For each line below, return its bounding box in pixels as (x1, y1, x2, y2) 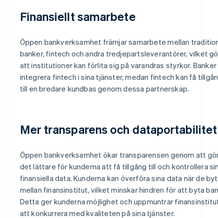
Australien (34, 206, 67, 216)
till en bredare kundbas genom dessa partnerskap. (19, 83, 189, 93)
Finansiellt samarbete (19, 8, 136, 24)
